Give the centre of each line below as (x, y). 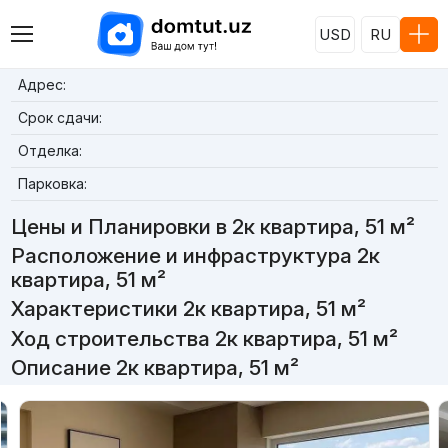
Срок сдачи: (59, 117)
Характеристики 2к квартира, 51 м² (188, 309)
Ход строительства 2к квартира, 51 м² (204, 338)
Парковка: (52, 183)
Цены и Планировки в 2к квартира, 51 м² (212, 226)
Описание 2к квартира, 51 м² (154, 367)
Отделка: (49, 150)
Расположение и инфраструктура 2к (195, 256)
